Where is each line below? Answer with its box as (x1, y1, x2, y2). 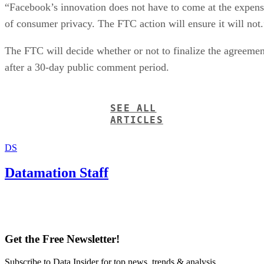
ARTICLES (110, 114, 163, 126)
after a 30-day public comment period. (5, 61, 169, 73)
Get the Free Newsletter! (5, 233, 120, 246)
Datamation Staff (5, 164, 108, 180)
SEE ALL (110, 102, 157, 114)
